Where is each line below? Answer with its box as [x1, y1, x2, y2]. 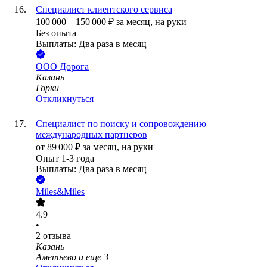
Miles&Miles [36, 187, 85, 197]
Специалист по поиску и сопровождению [36, 119, 206, 129]
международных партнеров [36, 129, 147, 140]
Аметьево [36, 252, 76, 263]
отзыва [43, 231, 71, 241]
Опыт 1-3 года [36, 153, 94, 164]
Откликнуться [36, 94, 94, 104]
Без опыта [36, 28, 76, 39]
